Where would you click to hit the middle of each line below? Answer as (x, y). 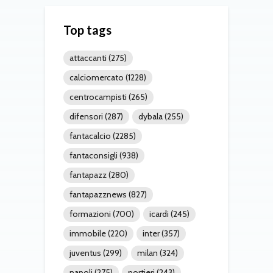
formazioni (90, 214)
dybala (151, 116)
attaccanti (88, 58)
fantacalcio (90, 136)
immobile (88, 233)
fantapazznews (98, 194)
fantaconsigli (94, 155)
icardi (159, 214)
